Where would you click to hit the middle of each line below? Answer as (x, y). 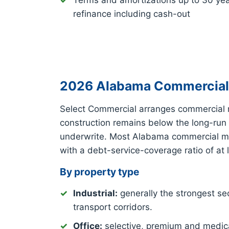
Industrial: (95, 193)
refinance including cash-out (132, 14)
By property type (99, 172)
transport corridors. (113, 207)
